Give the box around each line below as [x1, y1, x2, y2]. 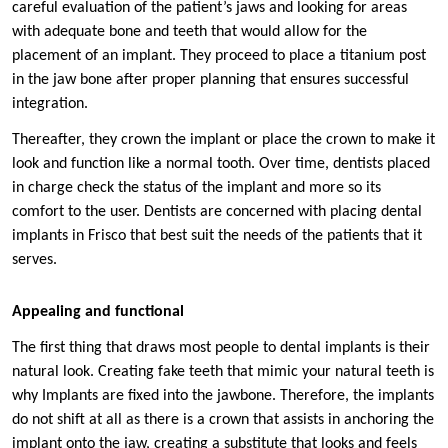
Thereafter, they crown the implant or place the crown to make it [12, 132, 435, 149]
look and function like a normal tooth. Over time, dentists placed [12, 156, 430, 173]
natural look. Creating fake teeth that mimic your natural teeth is [12, 364, 434, 381]
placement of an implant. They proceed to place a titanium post [12, 48, 426, 65]
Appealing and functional [12, 304, 184, 321]
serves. [12, 252, 57, 269]
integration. [12, 96, 92, 113]
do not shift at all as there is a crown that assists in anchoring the [12, 412, 434, 429]
